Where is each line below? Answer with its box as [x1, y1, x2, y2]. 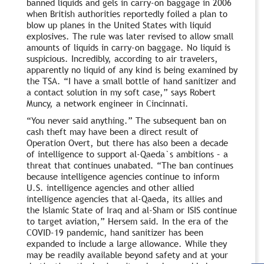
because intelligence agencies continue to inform [27, 170, 219, 182]
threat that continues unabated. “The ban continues [27, 159, 233, 171]
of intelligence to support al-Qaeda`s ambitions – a [27, 147, 228, 160]
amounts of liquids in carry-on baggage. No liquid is [27, 41, 230, 53]
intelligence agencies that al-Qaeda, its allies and [27, 192, 222, 204]
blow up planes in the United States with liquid [27, 18, 211, 31]
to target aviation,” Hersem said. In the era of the [27, 214, 228, 227]
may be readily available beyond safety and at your [27, 248, 228, 260]
